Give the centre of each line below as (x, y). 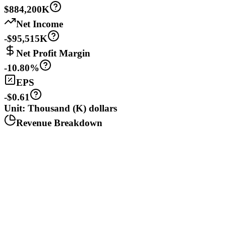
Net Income (40, 24)
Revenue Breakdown (59, 123)
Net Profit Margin (53, 53)
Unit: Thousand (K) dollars (61, 108)
